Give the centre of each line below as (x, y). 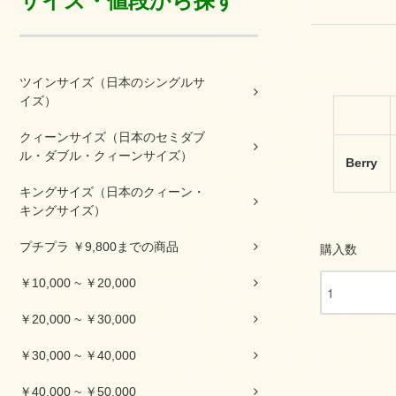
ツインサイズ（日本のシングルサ (112, 82)
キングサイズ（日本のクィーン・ (112, 192)
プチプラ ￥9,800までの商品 (99, 247)
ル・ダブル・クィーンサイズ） (106, 156)
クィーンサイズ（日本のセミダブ (112, 137)
